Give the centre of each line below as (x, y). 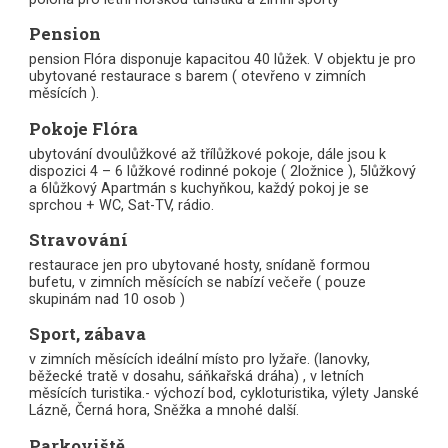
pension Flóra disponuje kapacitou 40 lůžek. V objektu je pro (222, 60)
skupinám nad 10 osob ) (106, 299)
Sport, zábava (87, 334)
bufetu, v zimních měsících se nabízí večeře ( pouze (197, 282)
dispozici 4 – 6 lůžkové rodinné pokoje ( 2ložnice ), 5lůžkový (222, 171)
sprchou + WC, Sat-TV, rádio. (121, 205)
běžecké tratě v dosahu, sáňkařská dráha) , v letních (196, 377)
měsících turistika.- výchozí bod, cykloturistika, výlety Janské (223, 394)
